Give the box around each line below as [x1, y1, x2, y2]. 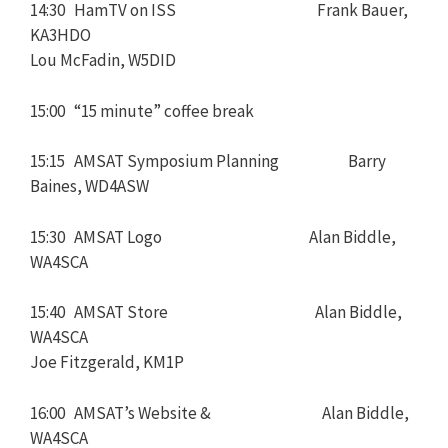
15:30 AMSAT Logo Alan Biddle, [30, 225, 396, 248]
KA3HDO [30, 24, 91, 46]
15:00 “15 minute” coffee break [30, 99, 254, 122]
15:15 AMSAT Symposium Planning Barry [30, 150, 386, 172]
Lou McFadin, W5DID [30, 49, 176, 71]
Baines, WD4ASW [30, 175, 149, 197]
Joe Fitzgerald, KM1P [30, 351, 184, 373]
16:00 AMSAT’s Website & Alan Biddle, [30, 401, 409, 424]
